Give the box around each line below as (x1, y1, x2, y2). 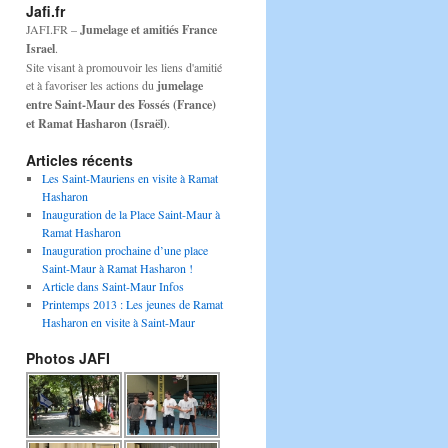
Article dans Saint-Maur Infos (41, 278, 184, 294)
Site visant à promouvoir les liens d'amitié (26, 59, 222, 75)
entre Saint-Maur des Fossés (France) (26, 96, 216, 113)
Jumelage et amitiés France (80, 21, 217, 38)
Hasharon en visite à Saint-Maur (41, 314, 195, 330)
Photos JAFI (26, 348, 110, 368)
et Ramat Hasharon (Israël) (26, 115, 167, 132)
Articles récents (26, 150, 133, 170)
